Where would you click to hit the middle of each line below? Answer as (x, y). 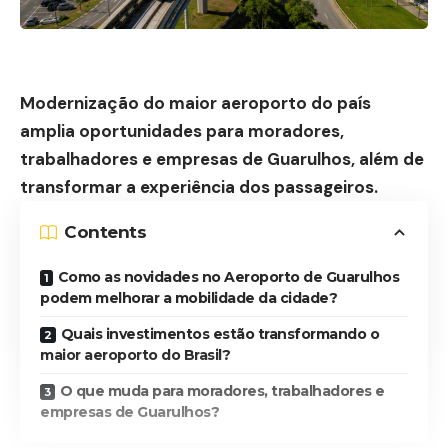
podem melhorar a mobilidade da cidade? (188, 297)
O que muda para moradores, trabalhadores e (222, 390)
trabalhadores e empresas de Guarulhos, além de (222, 158)
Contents (105, 232)
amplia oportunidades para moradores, (182, 130)
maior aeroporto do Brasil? (135, 354)
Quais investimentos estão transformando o (219, 333)
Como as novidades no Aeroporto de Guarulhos (228, 276)
